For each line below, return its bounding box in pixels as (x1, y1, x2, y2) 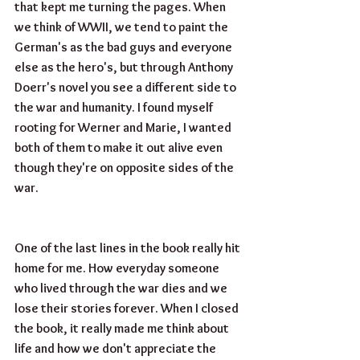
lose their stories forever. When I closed (14, 301, 241, 317)
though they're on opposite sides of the (14, 160, 236, 176)
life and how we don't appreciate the (14, 341, 219, 357)
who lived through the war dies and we (14, 280, 230, 297)
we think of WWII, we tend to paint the (14, 19, 231, 35)
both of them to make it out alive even (14, 140, 225, 156)
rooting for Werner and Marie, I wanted (14, 120, 234, 136)
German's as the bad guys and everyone (14, 39, 235, 55)
